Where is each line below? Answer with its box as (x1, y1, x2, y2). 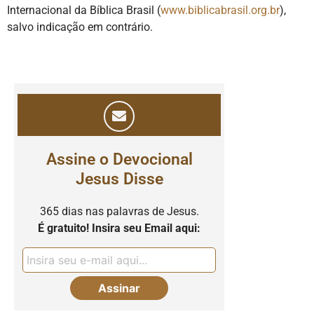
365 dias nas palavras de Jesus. (39, 204, 199, 218)
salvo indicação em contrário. (7, 20, 153, 34)
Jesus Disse (75, 169, 163, 189)
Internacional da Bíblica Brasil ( (7, 3, 161, 17)
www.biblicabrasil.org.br (161, 3, 280, 17)
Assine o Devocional (46, 149, 193, 169)
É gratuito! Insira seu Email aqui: (38, 221, 200, 235)
